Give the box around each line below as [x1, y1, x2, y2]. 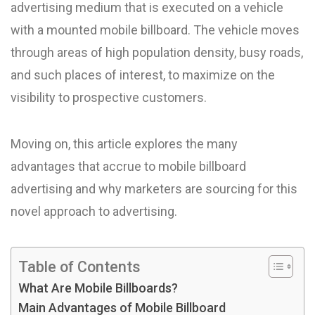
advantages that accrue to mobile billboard [11, 159, 246, 174]
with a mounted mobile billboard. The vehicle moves [11, 22, 300, 37]
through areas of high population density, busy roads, [11, 45, 303, 60]
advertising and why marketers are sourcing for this [11, 181, 297, 196]
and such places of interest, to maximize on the [11, 67, 275, 82]
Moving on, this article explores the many [11, 136, 238, 151]
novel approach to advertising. [11, 204, 177, 219]
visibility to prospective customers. [11, 90, 207, 105]
